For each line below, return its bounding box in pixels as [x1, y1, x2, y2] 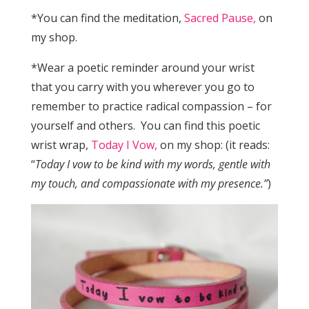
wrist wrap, [30, 137, 91, 153]
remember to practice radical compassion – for [30, 99, 272, 114]
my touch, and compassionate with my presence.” [30, 176, 268, 192]
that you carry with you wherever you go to [30, 79, 255, 95]
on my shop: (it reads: [157, 137, 270, 153]
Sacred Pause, [183, 10, 256, 26]
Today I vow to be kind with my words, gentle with [34, 157, 270, 172]
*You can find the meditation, [30, 10, 184, 26]
